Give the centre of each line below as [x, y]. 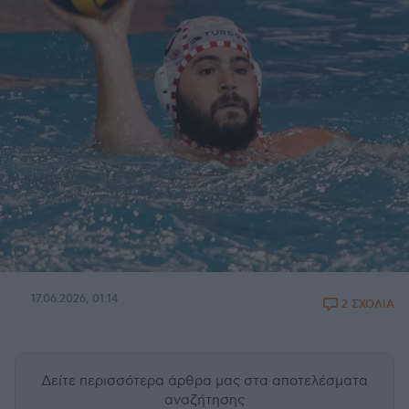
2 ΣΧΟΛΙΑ [368, 304]
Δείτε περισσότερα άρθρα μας [142, 381]
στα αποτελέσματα [306, 381]
